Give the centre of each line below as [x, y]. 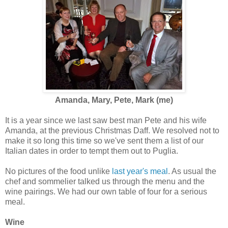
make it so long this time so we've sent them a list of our [104, 141]
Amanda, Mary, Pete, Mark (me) [114, 100]
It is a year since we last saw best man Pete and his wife [106, 121]
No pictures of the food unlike [59, 172]
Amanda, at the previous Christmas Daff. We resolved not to [112, 131]
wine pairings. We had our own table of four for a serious [106, 192]
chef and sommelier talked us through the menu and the [105, 182]
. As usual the [192, 172]
